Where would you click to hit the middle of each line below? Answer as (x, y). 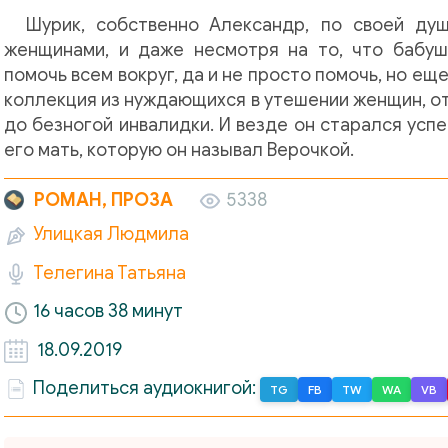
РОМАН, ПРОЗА (103, 200)
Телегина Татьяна (109, 272)
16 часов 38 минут (108, 311)
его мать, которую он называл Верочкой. (179, 150)
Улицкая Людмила (111, 234)
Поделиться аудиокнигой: (146, 388)
